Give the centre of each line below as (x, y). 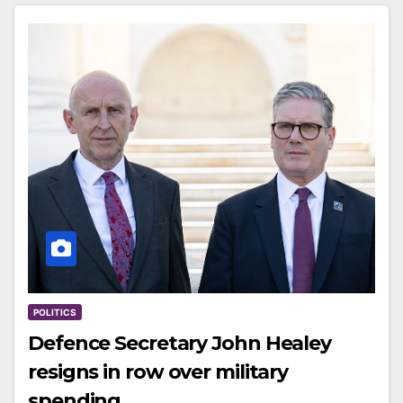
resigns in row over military (158, 372)
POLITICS (55, 313)
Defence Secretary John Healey (180, 344)
